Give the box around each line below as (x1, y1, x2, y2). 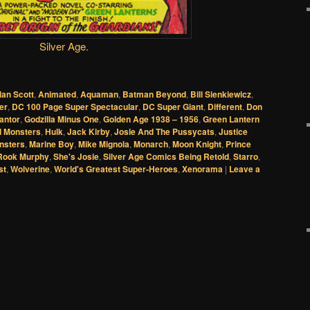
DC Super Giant (143, 100, 203, 113)
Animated (38, 88, 76, 101)
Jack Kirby (67, 125, 110, 138)
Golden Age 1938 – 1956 (103, 113, 199, 126)
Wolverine (10, 163, 50, 176)
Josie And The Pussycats (114, 125, 215, 138)
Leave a (229, 163, 260, 176)
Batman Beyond (122, 88, 186, 101)
